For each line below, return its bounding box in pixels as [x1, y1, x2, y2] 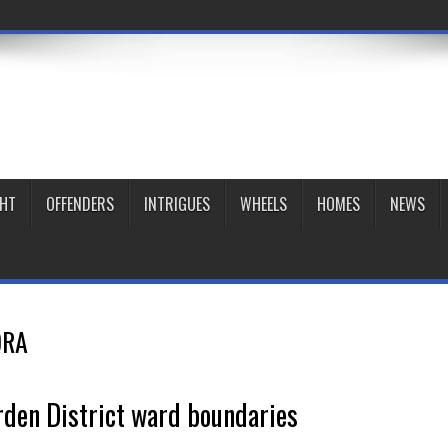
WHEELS [240, 192, 287, 217]
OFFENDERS [46, 192, 114, 217]
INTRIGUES [144, 192, 210, 217]
